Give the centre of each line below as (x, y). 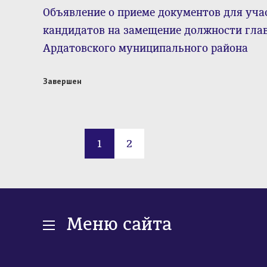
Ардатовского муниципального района (145, 48)
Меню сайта (119, 224)
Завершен (62, 81)
